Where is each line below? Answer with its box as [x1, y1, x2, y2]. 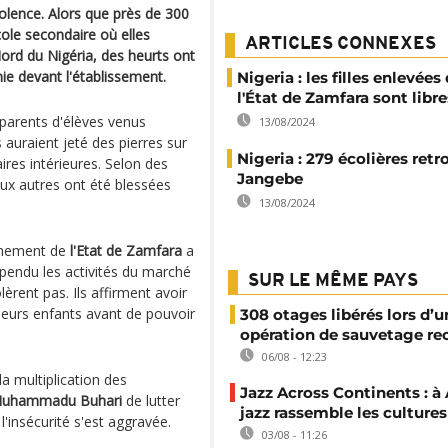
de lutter [122, 391, 180, 410]
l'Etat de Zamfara [70, 241, 182, 260]
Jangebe [237, 169, 303, 188]
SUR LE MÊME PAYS [248, 272, 418, 291]
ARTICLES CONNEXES [245, 35, 436, 54]
